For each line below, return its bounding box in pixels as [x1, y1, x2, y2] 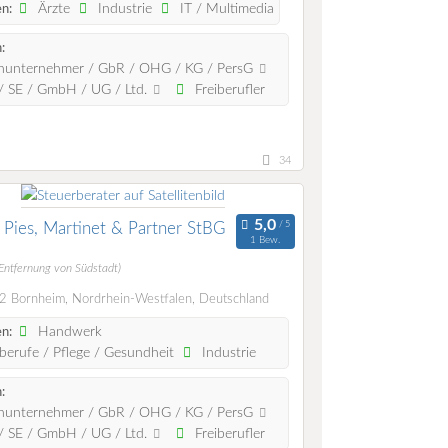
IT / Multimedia [176, 2, 275, 17]
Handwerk [34, 325, 103, 340]
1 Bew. [250, 234, 281, 245]
